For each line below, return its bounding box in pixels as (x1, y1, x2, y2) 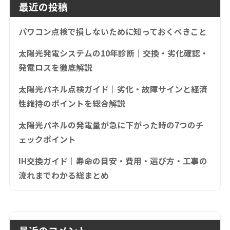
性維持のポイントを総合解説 (18, 97, 125, 109)
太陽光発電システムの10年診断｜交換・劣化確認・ (18, 47, 208, 59)
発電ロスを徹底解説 (18, 61, 92, 73)
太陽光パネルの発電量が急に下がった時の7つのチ (18, 119, 204, 131)
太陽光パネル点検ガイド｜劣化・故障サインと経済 (18, 83, 207, 95)
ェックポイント (18, 133, 76, 145)
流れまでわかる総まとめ (18, 169, 109, 181)
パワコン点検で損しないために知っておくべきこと (18, 25, 207, 37)
